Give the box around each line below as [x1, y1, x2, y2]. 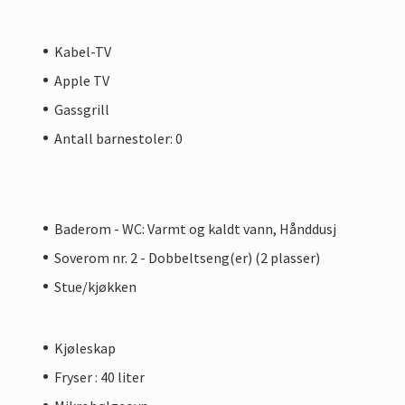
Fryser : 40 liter [54, 367, 145, 386]
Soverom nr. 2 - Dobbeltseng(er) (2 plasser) [54, 248, 320, 267]
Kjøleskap [54, 338, 116, 357]
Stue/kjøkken [54, 277, 137, 296]
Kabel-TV [54, 42, 111, 61]
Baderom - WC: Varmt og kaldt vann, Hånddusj [54, 219, 336, 238]
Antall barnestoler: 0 [54, 128, 183, 147]
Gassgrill [54, 99, 109, 118]
